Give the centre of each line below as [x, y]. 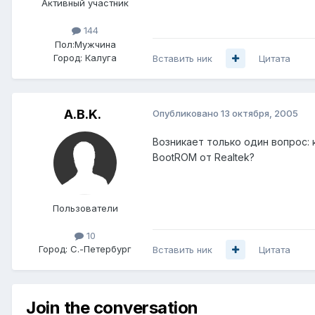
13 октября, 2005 [259, 113]
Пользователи [85, 208]
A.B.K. [82, 114]
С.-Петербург [101, 249]
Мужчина [95, 44]
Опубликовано [187, 113]
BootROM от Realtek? [204, 157]
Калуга [101, 57]
